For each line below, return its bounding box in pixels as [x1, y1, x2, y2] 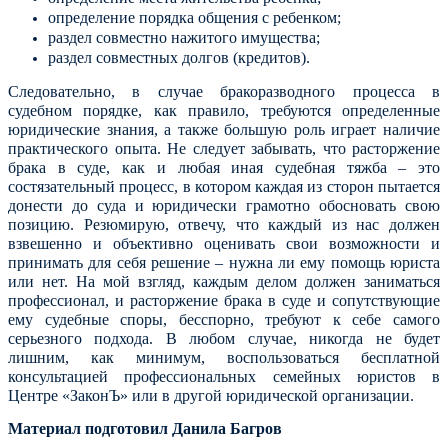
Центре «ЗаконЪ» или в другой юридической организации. [8, 387, 414, 404]
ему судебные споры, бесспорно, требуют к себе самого [8, 311, 440, 328]
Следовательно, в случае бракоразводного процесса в [8, 83, 440, 100]
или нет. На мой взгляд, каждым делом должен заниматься [8, 273, 440, 290]
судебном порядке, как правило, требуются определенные [8, 102, 440, 119]
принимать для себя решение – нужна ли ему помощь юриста [8, 254, 440, 271]
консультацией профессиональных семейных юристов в [8, 368, 440, 385]
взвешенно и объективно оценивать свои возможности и [8, 235, 440, 252]
